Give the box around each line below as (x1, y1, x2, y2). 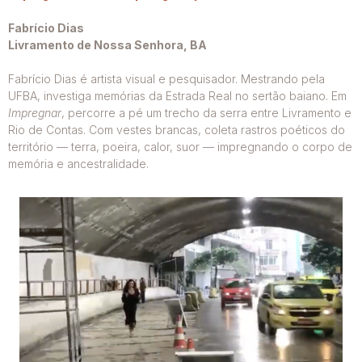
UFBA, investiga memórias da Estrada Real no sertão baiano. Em (8, 89, 347, 103)
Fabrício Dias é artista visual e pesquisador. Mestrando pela (8, 72, 325, 86)
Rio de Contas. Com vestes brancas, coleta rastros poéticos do (8, 123, 345, 137)
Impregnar (8, 106, 61, 120)
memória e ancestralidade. (8, 157, 149, 171)
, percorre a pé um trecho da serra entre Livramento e (61, 106, 351, 120)
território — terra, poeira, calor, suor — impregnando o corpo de (8, 140, 352, 154)
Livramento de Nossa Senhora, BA (8, 38, 207, 53)
